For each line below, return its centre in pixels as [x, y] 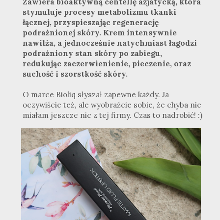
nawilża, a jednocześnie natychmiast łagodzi [110, 43]
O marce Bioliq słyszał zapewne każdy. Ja [96, 95]
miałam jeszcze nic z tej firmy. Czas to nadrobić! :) [112, 115]
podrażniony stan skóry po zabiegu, [92, 54]
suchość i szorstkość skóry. [75, 74]
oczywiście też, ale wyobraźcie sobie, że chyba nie [112, 105]
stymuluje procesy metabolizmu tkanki [99, 12]
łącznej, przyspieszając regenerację [91, 23]
